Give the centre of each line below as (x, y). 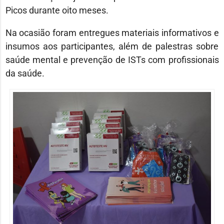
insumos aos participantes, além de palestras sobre (112, 46)
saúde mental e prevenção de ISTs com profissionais (112, 59)
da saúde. (25, 73)
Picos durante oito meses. (57, 10)
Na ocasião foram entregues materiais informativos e (112, 32)
